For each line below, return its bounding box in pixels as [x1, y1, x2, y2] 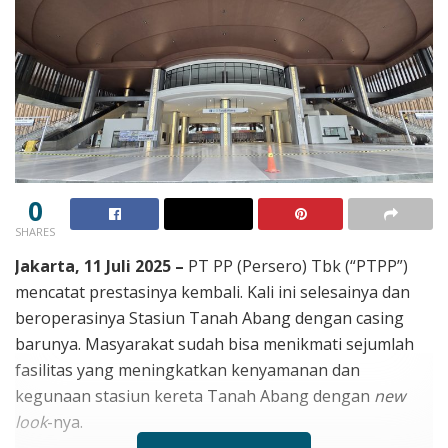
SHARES [15, 223, 55, 239]
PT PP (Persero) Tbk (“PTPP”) [184, 254, 408, 277]
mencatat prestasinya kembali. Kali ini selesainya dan [15, 280, 410, 303]
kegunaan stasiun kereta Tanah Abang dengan [15, 384, 374, 407]
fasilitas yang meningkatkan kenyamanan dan [15, 358, 360, 381]
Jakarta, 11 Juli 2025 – [15, 254, 184, 277]
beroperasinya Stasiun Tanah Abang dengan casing [15, 306, 404, 329]
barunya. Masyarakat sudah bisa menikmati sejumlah [15, 332, 414, 355]
